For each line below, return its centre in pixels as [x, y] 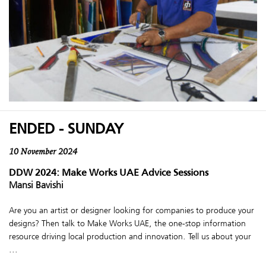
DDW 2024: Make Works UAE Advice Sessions [109, 172]
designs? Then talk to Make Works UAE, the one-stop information [127, 224]
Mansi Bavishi [36, 184]
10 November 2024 [43, 152]
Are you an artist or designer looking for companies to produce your [132, 210]
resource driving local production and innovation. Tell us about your [130, 237]
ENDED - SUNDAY [66, 129]
